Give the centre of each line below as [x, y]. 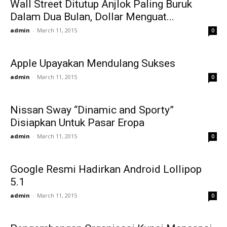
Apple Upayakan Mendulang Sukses [93, 63]
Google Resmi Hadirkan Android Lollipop [106, 169]
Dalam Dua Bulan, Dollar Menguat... [92, 17]
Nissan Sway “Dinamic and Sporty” [92, 110]
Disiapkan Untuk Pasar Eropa [77, 123]
